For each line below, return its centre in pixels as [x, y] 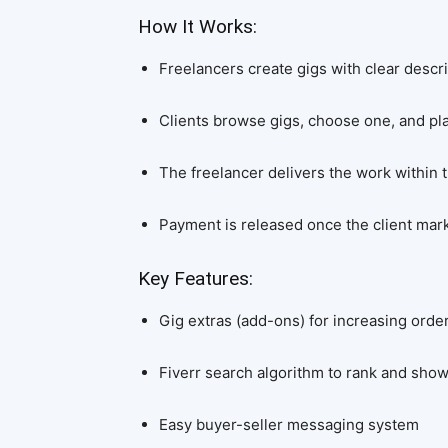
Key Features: [195, 278]
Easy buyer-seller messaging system [289, 424]
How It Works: [197, 26]
